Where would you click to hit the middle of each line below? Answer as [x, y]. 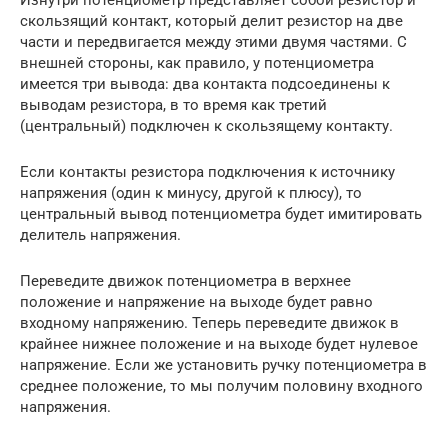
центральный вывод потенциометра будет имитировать [221, 214]
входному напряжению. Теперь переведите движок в [209, 323]
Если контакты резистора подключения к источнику [207, 172]
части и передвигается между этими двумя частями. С [213, 42]
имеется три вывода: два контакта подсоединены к [205, 84]
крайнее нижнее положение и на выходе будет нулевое [219, 344]
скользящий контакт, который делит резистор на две [211, 21]
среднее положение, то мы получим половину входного [221, 386]
